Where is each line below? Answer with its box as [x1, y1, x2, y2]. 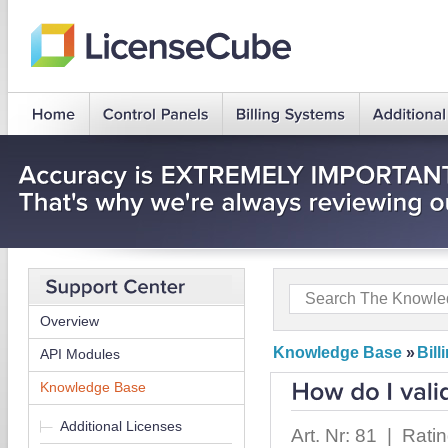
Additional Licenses [60, 417, 182, 434]
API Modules [40, 345, 120, 362]
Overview [40, 312, 99, 329]
